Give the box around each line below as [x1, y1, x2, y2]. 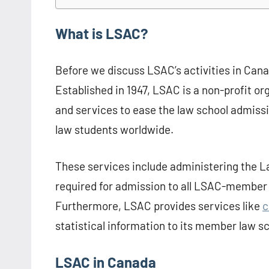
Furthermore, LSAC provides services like [55, 199, 262, 213]
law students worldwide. [55, 122, 174, 137]
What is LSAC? [55, 25, 148, 43]
